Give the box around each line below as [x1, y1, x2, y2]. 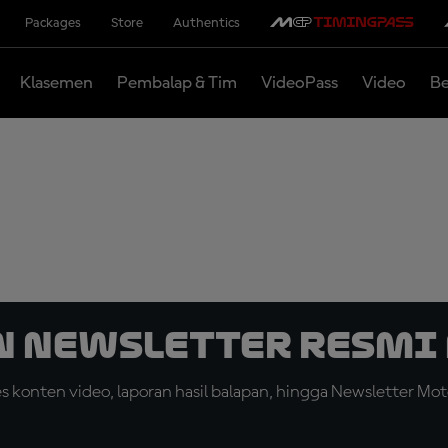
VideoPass [260, 73, 338, 92]
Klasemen [19, 73, 93, 92]
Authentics [172, 16, 240, 30]
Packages [24, 16, 81, 30]
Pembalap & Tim [116, 73, 237, 92]
